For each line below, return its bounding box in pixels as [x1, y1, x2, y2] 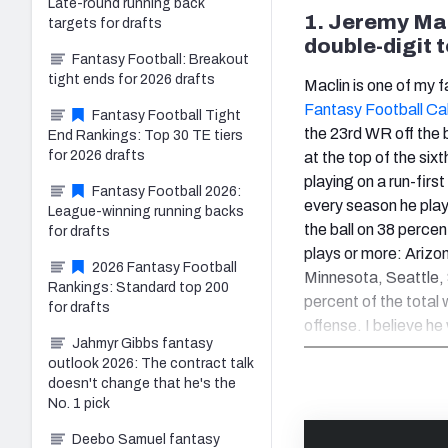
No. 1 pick [48, 395, 110, 411]
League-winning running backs [48, 203, 244, 219]
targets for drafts [48, 15, 162, 31]
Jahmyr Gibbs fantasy [72, 335, 213, 351]
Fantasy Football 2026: [92, 183, 241, 199]
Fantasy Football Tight [92, 107, 241, 123]
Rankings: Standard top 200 [48, 279, 229, 295]
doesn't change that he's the [48, 375, 236, 391]
